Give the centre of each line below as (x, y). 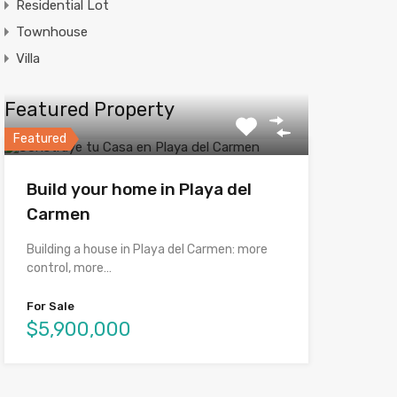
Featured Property (89, 109)
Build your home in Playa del (139, 189)
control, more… (69, 268)
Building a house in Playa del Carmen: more (147, 249)
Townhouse (51, 31)
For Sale (50, 306)
